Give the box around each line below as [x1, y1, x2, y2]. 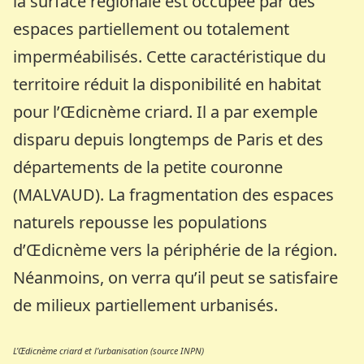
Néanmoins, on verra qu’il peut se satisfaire [13, 266, 339, 288]
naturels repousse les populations [13, 210, 268, 233]
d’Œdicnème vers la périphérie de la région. [13, 238, 338, 261]
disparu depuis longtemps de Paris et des [13, 128, 324, 150]
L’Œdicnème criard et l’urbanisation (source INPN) [13, 344, 205, 357]
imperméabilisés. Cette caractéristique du [13, 45, 327, 67]
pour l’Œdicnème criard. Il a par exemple [13, 100, 318, 123]
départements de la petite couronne [13, 155, 284, 178]
